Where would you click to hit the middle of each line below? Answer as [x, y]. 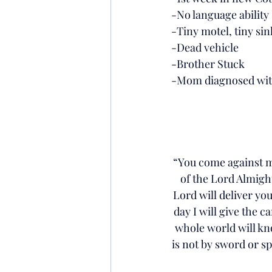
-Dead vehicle [205, 47]
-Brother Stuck [208, 63]
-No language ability [220, 14]
